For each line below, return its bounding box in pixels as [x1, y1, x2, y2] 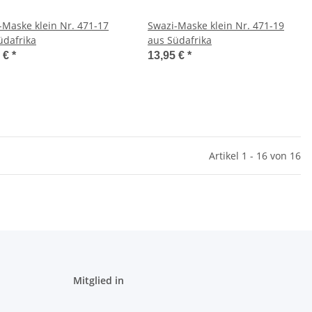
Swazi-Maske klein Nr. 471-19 [148, 19, 284, 32]
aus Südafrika [148, 33, 212, 47]
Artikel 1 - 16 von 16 [209, 149, 301, 162]
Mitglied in [72, 274, 124, 287]
